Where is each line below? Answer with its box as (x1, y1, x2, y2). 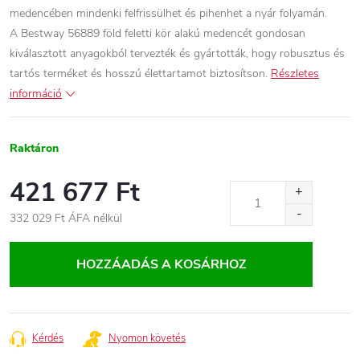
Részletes (271, 66, 319, 81)
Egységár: (9, 227, 57, 243)
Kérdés (32, 331, 63, 346)
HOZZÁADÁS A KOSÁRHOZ (76, 256, 247, 273)
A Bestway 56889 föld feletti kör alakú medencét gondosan (10, 26, 305, 41)
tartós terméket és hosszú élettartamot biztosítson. (10, 66, 268, 81)
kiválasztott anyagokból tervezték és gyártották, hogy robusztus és (10, 46, 345, 61)
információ (10, 86, 62, 101)
